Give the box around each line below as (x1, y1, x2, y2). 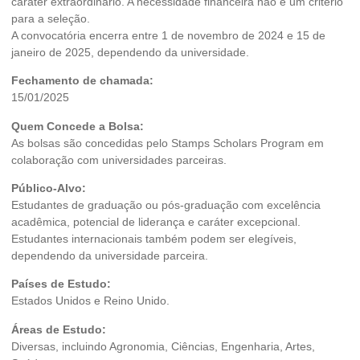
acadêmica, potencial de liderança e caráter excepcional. (11, 215, 301, 228)
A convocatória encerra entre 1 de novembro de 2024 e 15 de (11, 28, 325, 42)
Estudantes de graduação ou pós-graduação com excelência (11, 198, 321, 211)
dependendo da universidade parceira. (11, 248, 208, 262)
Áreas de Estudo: (11, 322, 106, 336)
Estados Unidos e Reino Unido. (11, 294, 170, 308)
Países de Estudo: (11, 277, 111, 291)
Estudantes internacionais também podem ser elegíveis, (11, 231, 297, 245)
